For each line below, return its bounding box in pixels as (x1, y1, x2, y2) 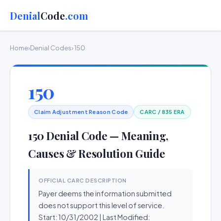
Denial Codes (30, 44, 72, 52)
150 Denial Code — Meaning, (28, 128, 169, 143)
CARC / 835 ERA (140, 109, 185, 115)
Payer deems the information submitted (38, 189, 172, 198)
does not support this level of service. (38, 201, 164, 210)
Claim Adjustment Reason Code (34, 109, 128, 115)
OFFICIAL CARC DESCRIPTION (38, 177, 127, 184)
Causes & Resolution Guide (28, 146, 165, 161)
